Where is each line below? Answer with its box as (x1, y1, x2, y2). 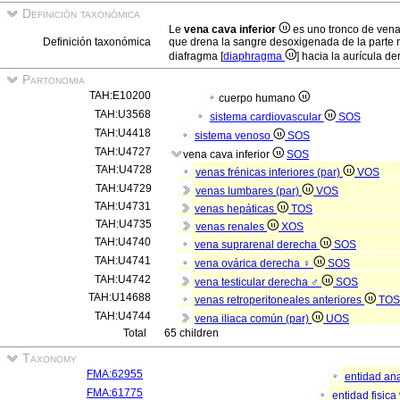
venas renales (196, 221, 267, 233)
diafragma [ (169, 50, 223, 62)
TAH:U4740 (95, 236, 151, 248)
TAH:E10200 (89, 89, 151, 102)
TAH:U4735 (96, 218, 152, 230)
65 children (164, 327, 219, 339)
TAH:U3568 (95, 108, 151, 121)
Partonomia (19, 72, 85, 87)
